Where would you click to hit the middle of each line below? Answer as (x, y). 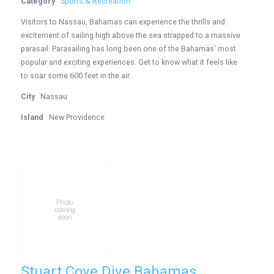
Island (32, 117)
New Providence (77, 117)
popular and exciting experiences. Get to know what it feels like (129, 62)
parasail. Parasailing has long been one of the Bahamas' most (129, 49)
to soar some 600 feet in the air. (76, 76)
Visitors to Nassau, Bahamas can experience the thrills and (123, 22)
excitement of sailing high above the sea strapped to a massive (131, 35)
